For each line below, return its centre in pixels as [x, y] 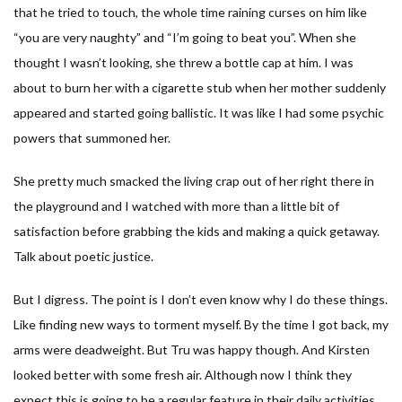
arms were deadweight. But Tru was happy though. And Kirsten [192, 349]
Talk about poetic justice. [83, 256]
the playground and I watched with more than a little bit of [176, 205]
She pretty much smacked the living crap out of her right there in [194, 180]
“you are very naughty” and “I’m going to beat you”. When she [185, 37]
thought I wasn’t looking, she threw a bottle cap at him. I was [184, 62]
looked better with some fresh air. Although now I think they [183, 374]
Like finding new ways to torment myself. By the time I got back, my [201, 324]
